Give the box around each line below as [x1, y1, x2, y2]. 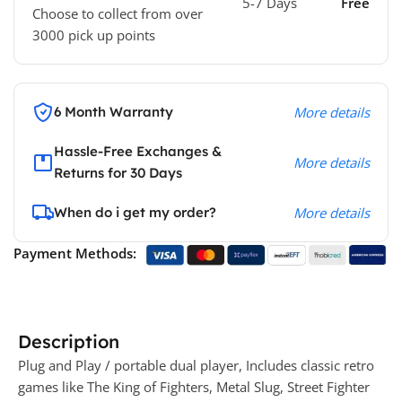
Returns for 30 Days [54, 163, 182, 181]
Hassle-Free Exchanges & [54, 142, 222, 160]
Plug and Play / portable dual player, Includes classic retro [18, 356, 374, 375]
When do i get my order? [54, 203, 216, 221]
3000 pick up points [32, 25, 155, 44]
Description [18, 330, 119, 354]
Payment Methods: [13, 243, 136, 262]
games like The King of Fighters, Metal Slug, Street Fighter [18, 378, 370, 397]
